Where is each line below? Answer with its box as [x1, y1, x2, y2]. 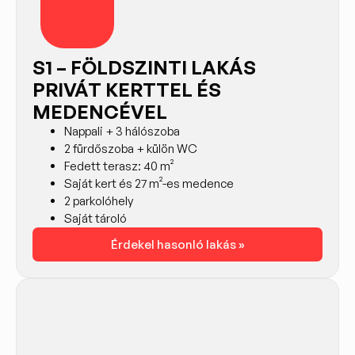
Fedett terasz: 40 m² [64, 158, 174, 174]
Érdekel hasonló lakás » [110, 236, 245, 252]
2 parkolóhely [64, 193, 133, 208]
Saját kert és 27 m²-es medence [64, 175, 234, 191]
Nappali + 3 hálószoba [64, 123, 180, 139]
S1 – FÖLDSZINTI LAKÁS [32, 55, 256, 79]
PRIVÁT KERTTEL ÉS [32, 77, 221, 101]
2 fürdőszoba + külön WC [64, 140, 197, 156]
